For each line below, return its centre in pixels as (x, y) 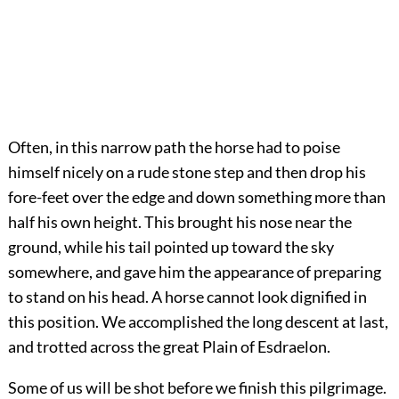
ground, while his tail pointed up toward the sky (171, 246)
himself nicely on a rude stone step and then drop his (187, 171)
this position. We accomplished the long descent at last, (198, 321)
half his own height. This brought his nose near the (179, 221)
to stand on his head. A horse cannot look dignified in (187, 296)
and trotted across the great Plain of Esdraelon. (169, 346)
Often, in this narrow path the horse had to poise (174, 147)
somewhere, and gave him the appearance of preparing (194, 271)
